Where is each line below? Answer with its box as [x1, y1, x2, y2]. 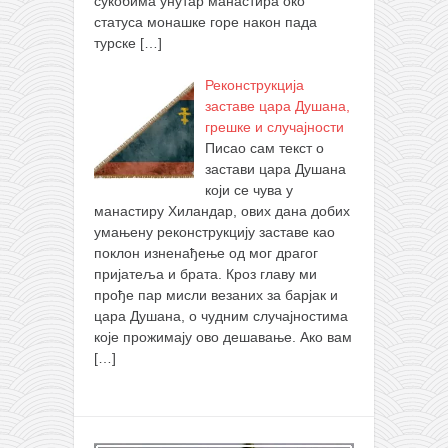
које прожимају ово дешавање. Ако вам [94, 329, 352, 346]
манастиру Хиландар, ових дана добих [94, 203, 350, 220]
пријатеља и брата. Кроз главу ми [94, 266, 317, 283]
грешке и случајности [204, 119, 344, 136]
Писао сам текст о [204, 140, 324, 157]
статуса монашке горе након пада [94, 14, 317, 31]
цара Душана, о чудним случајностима [94, 308, 348, 325]
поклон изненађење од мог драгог [94, 245, 318, 262]
